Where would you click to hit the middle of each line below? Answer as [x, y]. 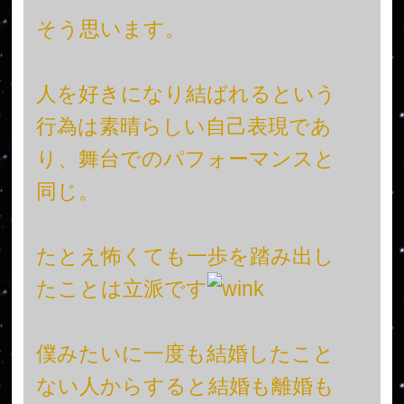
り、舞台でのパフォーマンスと [185, 158]
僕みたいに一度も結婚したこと [185, 353]
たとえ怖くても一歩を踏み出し [185, 256]
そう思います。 [110, 28]
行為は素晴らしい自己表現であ [184, 126]
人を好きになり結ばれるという [186, 93]
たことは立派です [121, 288]
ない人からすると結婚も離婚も [185, 386]
